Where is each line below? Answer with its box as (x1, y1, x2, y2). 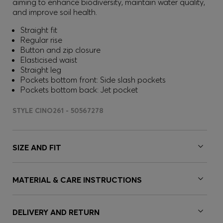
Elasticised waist (20, 55, 77, 65)
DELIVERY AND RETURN (12, 207, 100, 217)
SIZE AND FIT (12, 142, 61, 152)
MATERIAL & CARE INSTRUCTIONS (12, 175, 142, 185)
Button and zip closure (20, 45, 101, 55)
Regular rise (20, 35, 62, 45)
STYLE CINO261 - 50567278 (12, 106, 104, 115)
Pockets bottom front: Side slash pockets (20, 75, 166, 85)
